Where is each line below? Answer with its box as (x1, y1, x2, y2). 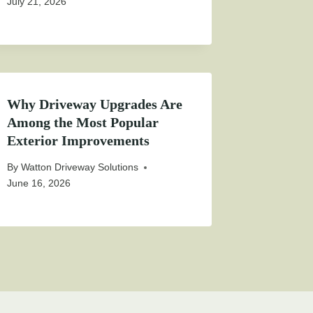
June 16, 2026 (7, 177, 71, 189)
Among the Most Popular (7, 115, 159, 131)
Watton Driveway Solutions (20, 161, 138, 173)
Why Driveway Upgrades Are (7, 96, 183, 112)
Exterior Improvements (7, 133, 150, 149)
